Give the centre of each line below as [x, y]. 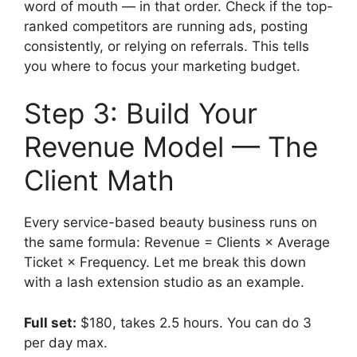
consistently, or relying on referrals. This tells [167, 46]
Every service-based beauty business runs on [171, 223]
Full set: [50, 322]
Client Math [99, 180]
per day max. [66, 342]
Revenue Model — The [171, 147]
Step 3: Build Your [141, 114]
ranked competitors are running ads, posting [166, 26]
